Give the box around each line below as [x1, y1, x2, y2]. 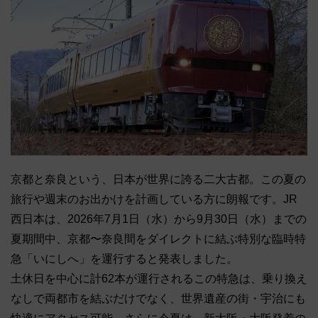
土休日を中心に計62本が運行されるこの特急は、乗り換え [11, 273, 307, 285]
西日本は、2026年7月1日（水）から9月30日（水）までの [11, 213, 307, 226]
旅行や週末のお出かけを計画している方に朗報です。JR [11, 193, 297, 206]
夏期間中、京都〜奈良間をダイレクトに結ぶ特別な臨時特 [11, 233, 306, 246]
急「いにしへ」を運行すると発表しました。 [11, 253, 238, 265]
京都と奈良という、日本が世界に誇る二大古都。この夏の [11, 173, 306, 186]
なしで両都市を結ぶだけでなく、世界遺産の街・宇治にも [11, 292, 306, 305]
